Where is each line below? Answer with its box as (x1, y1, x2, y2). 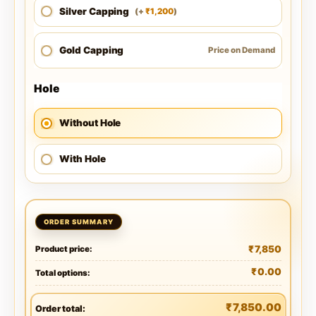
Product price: (35, 244, 92, 255)
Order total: (35, 303, 85, 315)
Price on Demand (208, 45, 275, 56)
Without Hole (59, 117, 121, 129)
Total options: (35, 267, 90, 278)
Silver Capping (59, 5, 130, 17)
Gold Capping (59, 44, 124, 56)
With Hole (59, 153, 106, 165)
